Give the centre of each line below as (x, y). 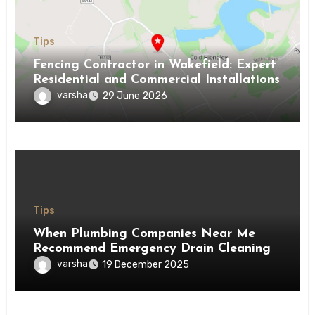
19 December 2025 (146, 265)
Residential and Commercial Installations (157, 80)
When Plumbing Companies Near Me (144, 234)
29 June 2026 (135, 96)
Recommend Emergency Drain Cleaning (152, 249)
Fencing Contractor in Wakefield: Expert (155, 65)
